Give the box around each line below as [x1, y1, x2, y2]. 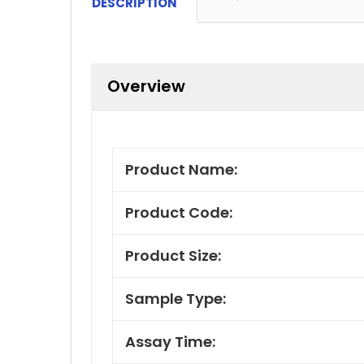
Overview [107, 74, 185, 97]
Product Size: [125, 245, 221, 266]
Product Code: [125, 201, 232, 223]
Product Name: [125, 158, 237, 180]
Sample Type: [125, 288, 226, 309]
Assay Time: [125, 331, 215, 352]
